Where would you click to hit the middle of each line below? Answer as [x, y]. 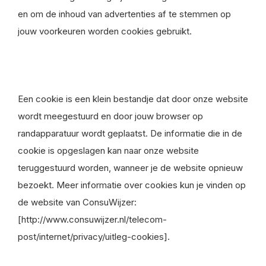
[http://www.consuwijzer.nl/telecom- [92, 219]
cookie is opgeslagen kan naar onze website [108, 151]
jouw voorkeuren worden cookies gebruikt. [105, 31]
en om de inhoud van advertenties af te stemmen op [124, 14]
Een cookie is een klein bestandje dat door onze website [133, 99]
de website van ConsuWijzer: [77, 202]
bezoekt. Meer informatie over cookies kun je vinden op [132, 185]
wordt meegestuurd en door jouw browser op [110, 116]
